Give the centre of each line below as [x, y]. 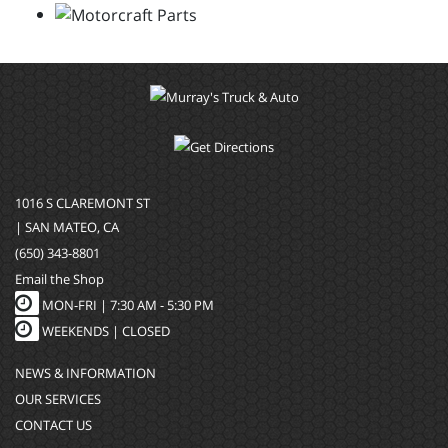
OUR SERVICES [58, 398]
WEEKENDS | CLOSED [106, 330]
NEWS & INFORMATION [85, 372]
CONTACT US [53, 424]
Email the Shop [59, 278]
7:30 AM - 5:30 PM [162, 304]
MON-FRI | [74, 304]
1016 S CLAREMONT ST [82, 202]
